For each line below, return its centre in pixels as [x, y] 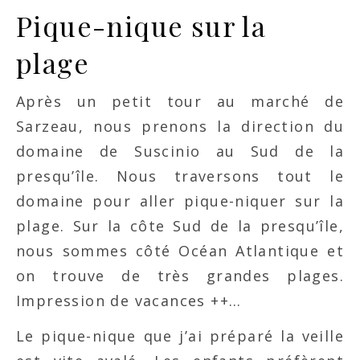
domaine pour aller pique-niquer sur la [180, 201]
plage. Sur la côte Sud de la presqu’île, [180, 226]
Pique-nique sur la [141, 26]
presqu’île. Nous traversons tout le [180, 176]
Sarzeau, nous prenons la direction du [180, 126]
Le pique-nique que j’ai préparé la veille [180, 336]
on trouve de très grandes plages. [180, 276]
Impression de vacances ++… [129, 301]
